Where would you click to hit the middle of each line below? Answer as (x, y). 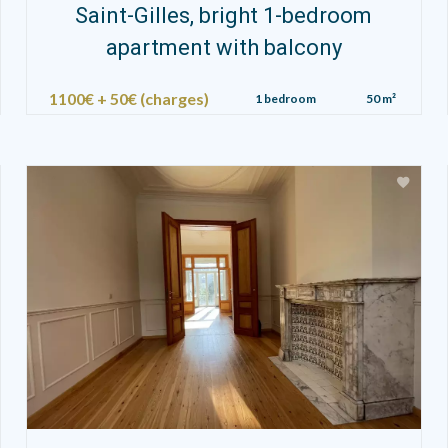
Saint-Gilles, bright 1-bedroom (224, 15)
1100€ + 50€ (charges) (128, 98)
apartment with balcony (223, 47)
